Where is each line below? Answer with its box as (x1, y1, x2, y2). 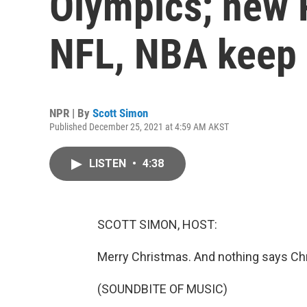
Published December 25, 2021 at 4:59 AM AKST (49, 121, 229, 132)
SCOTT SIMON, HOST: (97, 217, 217, 232)
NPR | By (49, 106, 93, 120)
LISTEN (89, 157, 129, 170)
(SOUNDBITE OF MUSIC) (97, 282, 228, 296)
